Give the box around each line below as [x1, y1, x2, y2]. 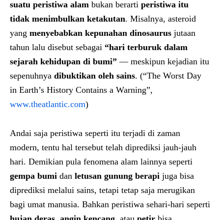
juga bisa [160, 170, 194, 181]
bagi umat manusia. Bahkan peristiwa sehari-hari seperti [10, 199, 210, 209]
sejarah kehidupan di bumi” [10, 56, 117, 66]
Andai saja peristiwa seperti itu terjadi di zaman [10, 128, 180, 138]
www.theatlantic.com [10, 99, 85, 109]
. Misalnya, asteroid [125, 13, 196, 24]
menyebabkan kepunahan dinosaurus [29, 27, 171, 38]
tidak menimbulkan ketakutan [10, 13, 125, 24]
